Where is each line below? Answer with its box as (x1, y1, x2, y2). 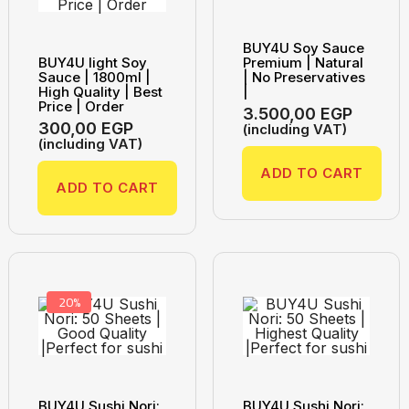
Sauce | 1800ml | (38, 68, 152, 87)
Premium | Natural (243, 54, 364, 72)
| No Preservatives (243, 68, 366, 87)
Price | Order (38, 98, 125, 116)
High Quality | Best (38, 83, 163, 101)
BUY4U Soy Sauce (243, 39, 365, 58)
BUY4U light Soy (38, 54, 148, 72)
